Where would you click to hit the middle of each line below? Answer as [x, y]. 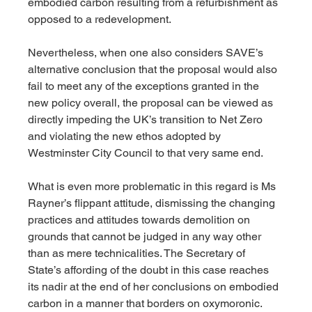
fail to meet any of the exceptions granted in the [145, 86]
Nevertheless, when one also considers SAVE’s [147, 53]
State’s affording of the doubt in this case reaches [150, 270]
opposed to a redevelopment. [103, 19]
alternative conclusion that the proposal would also [154, 70]
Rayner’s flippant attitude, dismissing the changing [153, 203]
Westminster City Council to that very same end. [146, 153]
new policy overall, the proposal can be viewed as [152, 103]
